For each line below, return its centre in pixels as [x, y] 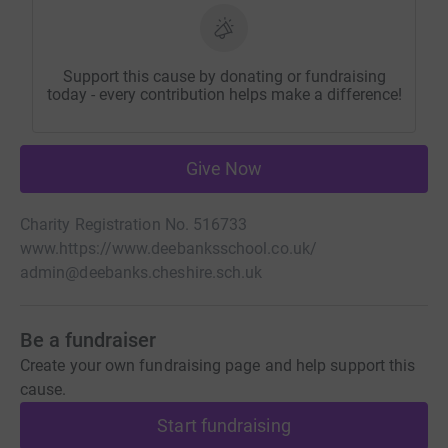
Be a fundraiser [88, 340]
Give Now [224, 169]
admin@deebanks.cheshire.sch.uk [141, 273]
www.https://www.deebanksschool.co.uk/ [168, 249]
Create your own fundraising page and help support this [218, 366]
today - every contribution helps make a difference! [224, 95]
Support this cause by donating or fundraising [224, 77]
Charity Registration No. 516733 [134, 225]
